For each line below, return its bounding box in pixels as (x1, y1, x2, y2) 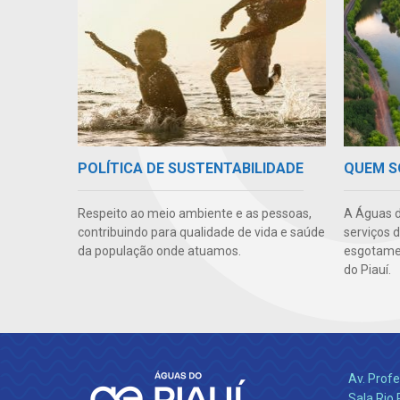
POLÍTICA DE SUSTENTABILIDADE (78, 160, 304, 178)
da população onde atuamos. (78, 244, 241, 259)
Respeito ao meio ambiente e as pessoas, (78, 206, 312, 221)
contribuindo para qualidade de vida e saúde (78, 225, 325, 240)
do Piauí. (343, 262, 391, 278)
